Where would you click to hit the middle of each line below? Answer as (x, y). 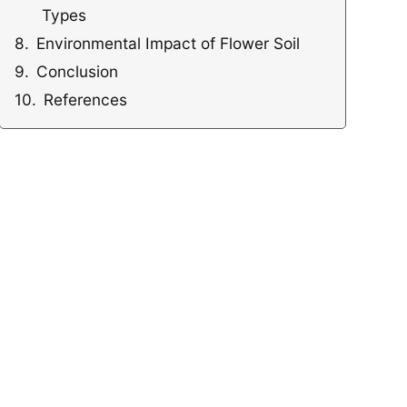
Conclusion (78, 72)
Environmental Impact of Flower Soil (169, 44)
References (86, 100)
